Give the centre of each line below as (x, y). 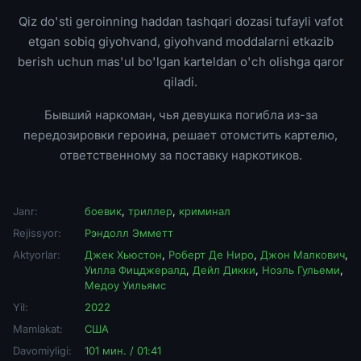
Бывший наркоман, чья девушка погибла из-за (180, 115)
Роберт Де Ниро (211, 255)
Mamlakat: (38, 329)
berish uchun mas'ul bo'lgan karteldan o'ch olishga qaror (180, 62)
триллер (150, 211)
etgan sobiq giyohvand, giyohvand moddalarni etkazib (180, 41)
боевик (103, 211)
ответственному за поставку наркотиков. (180, 155)
